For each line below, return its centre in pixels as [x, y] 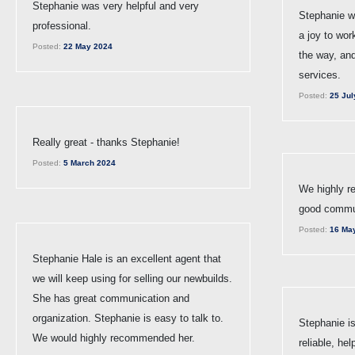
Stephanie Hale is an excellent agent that [127, 258]
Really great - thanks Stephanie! [106, 142]
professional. [62, 25]
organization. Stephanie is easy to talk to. [128, 318]
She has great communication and [111, 298]
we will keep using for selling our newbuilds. [132, 278]
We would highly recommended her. [114, 338]
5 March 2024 [88, 162]
